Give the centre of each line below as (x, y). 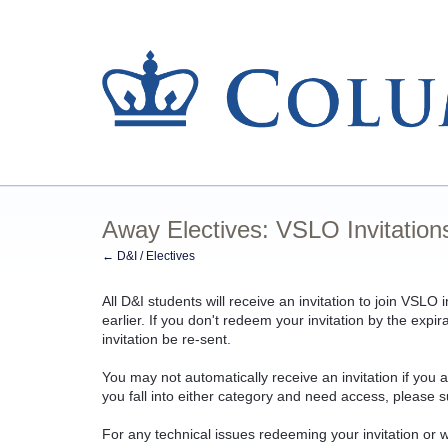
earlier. (125, 319)
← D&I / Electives (148, 255)
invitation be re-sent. (166, 338)
